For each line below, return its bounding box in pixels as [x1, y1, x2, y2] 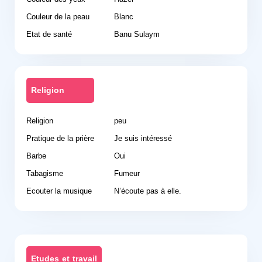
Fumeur [114, 166, 140, 181]
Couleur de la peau [26, 9, 89, 24]
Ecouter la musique [26, 184, 92, 198]
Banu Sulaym [114, 27, 160, 42]
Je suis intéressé [114, 131, 172, 146]
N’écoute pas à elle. [114, 184, 181, 198]
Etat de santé [26, 27, 72, 42]
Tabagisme [26, 166, 63, 181]
